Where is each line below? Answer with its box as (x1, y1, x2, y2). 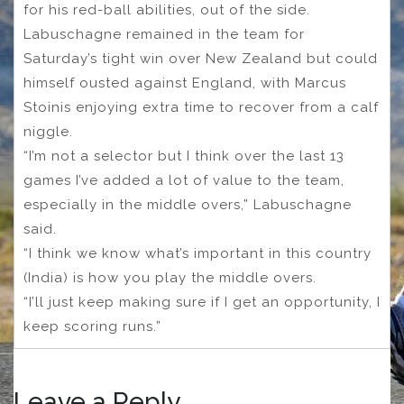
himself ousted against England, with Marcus (23, 74, 346, 91)
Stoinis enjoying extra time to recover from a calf (23, 98, 379, 115)
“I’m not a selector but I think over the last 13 (23, 147, 344, 164)
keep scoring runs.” (23, 317, 161, 335)
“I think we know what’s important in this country (23, 244, 372, 262)
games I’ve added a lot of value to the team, (23, 171, 344, 188)
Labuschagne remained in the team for (23, 25, 305, 42)
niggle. (23, 123, 73, 140)
